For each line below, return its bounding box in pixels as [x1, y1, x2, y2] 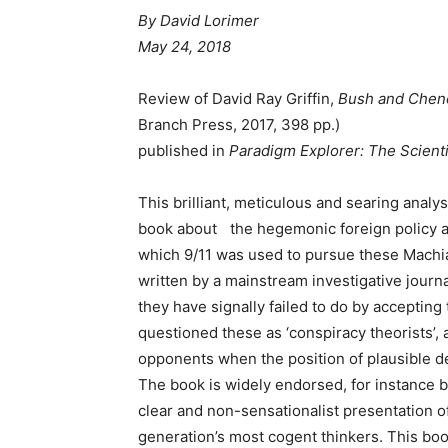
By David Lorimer [138, 11, 259, 31]
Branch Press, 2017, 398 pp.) [138, 115, 340, 135]
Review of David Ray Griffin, [138, 89, 338, 109]
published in [138, 141, 229, 161]
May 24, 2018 [138, 37, 231, 57]
